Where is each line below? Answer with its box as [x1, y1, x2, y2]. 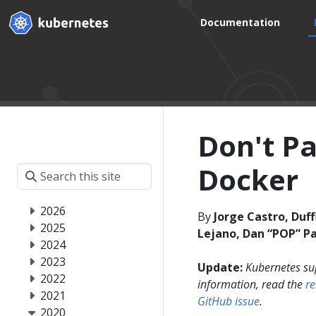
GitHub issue [197, 293, 260, 309]
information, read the [197, 276, 305, 292]
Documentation [200, 16, 281, 29]
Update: [197, 260, 243, 275]
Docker [197, 160, 298, 199]
